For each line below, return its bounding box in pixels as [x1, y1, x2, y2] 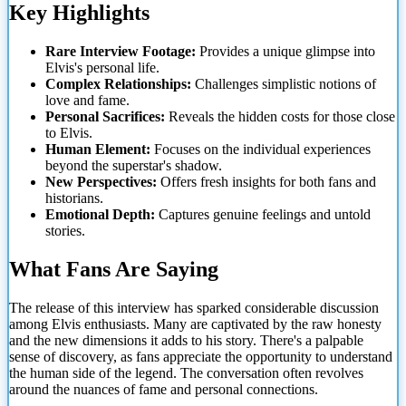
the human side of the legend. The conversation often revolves [9, 364, 363, 381]
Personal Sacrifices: [45, 108, 165, 124]
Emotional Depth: [45, 206, 155, 222]
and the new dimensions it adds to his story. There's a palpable [9, 332, 363, 348]
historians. [45, 189, 103, 206]
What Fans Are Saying [9, 256, 218, 281]
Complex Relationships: [45, 75, 191, 92]
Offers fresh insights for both [157, 173, 324, 189]
